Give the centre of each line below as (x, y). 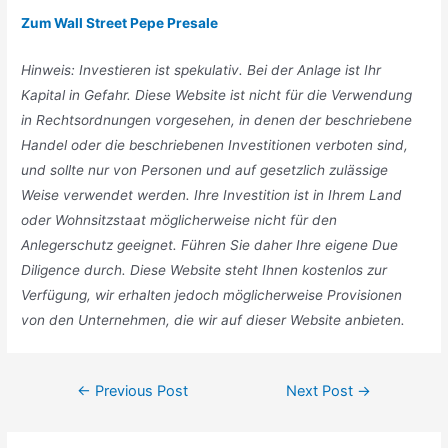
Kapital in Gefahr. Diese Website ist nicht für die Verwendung (217, 94)
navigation (85, 409)
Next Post (322, 390)
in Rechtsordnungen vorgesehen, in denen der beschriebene (217, 119)
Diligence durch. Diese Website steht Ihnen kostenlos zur (204, 269)
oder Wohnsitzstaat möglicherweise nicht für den (179, 219)
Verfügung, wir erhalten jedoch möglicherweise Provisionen (212, 294)
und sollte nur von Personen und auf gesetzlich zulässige (205, 169)
